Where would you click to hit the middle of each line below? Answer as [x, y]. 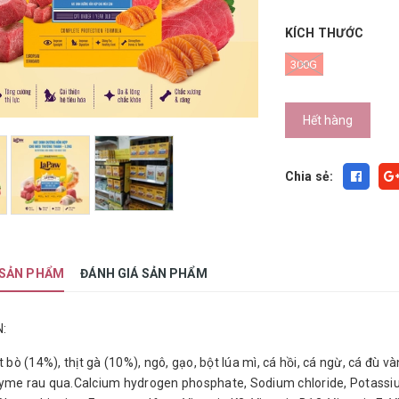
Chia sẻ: [309, 176]
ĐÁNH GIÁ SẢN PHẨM [144, 274]
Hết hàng [327, 120]
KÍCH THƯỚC [324, 33]
